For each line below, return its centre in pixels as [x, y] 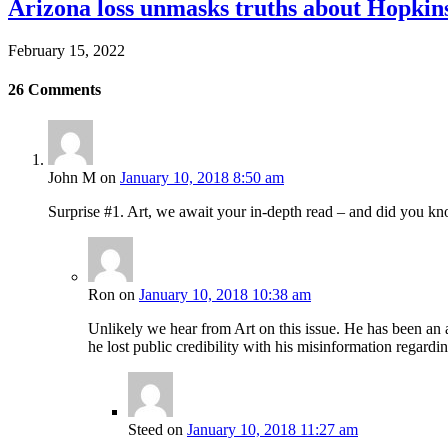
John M [72, 178]
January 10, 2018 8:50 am [202, 178]
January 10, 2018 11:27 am [272, 430]
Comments [62, 90]
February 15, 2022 [66, 50]
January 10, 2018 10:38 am [225, 295]
